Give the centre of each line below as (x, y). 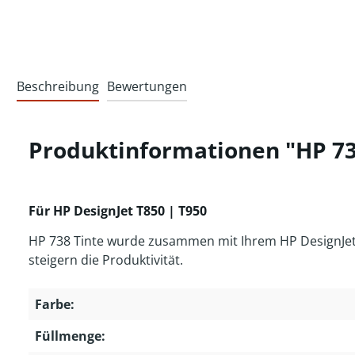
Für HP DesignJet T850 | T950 (118, 211)
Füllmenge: (70, 336)
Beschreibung (58, 87)
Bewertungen (147, 87)
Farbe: (55, 305)
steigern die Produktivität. (106, 260)
